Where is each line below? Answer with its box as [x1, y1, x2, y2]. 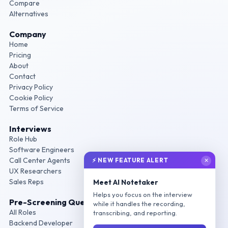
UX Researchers [9, 166, 62, 176]
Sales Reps [9, 177, 44, 187]
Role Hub [9, 134, 37, 144]
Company [9, 29, 46, 40]
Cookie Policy [9, 93, 53, 103]
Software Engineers [9, 145, 74, 155]
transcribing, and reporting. [93, 208, 177, 217]
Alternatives [9, 9, 48, 19]
